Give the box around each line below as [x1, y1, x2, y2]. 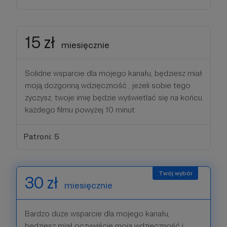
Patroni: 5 [23, 132, 59, 142]
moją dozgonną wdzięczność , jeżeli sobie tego [25, 80, 191, 90]
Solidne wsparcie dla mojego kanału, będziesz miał [25, 68, 202, 78]
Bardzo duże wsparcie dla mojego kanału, [25, 209, 170, 219]
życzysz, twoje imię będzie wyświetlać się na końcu [25, 92, 202, 102]
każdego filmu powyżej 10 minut [25, 104, 135, 115]
